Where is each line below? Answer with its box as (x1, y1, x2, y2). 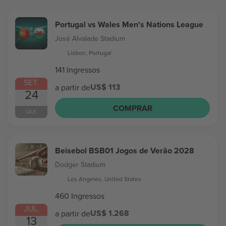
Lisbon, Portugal (68, 48, 111, 57)
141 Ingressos (55, 64, 100, 75)
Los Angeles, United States (68, 175, 141, 183)
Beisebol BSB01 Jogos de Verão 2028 (55, 145, 194, 156)
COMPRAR (112, 102, 152, 114)
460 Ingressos (55, 190, 104, 201)
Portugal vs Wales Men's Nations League (55, 19, 203, 30)
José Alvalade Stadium (55, 33, 125, 43)
